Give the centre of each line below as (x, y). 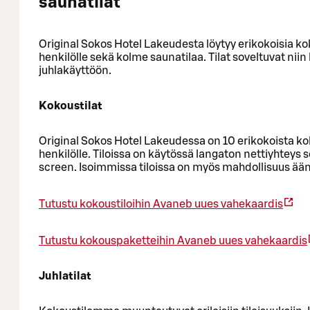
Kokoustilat (71, 106)
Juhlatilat (65, 276)
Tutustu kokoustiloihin (95, 204)
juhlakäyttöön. (75, 70)
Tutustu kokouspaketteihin (107, 240)
